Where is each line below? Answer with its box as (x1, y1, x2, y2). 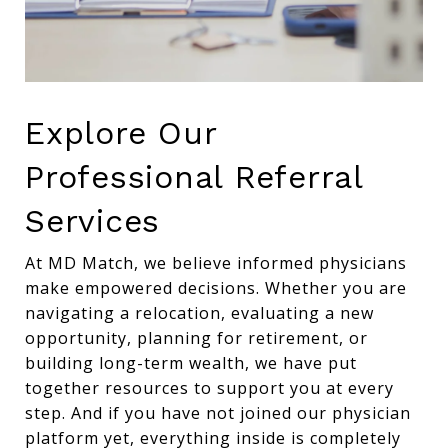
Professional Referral (25, 158, 363, 197)
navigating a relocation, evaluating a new (25, 302, 374, 325)
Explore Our (25, 114, 217, 153)
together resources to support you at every (25, 377, 394, 400)
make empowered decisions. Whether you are (25, 277, 407, 300)
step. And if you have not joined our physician (25, 402, 411, 425)
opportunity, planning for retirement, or (25, 327, 368, 350)
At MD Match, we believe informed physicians (25, 252, 407, 275)
